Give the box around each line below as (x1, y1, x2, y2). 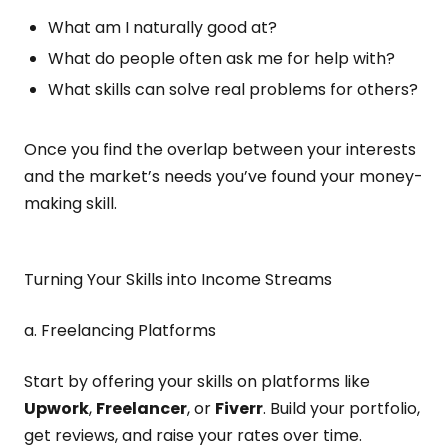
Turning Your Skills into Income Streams (24, 268, 332, 291)
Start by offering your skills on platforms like (24, 370, 370, 393)
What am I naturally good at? (48, 16, 277, 39)
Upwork (24, 397, 89, 420)
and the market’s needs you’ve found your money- (24, 165, 423, 188)
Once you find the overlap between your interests (24, 138, 416, 161)
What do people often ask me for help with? (48, 47, 395, 70)
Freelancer (96, 397, 187, 420)
